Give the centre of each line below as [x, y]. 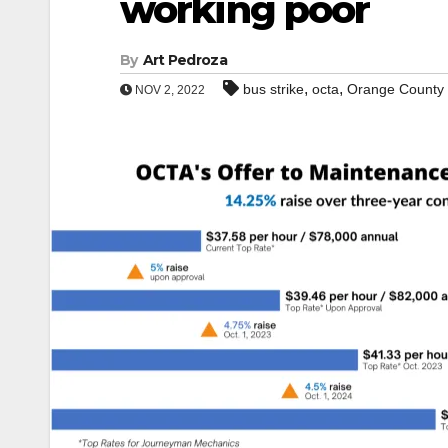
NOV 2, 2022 [168, 90]
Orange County [395, 89]
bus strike [273, 89]
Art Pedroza [184, 60]
